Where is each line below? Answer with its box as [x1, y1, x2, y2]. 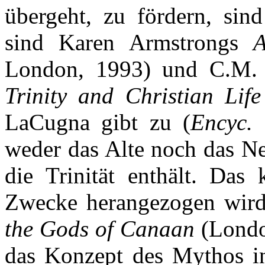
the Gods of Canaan [5, 215, 195, 241]
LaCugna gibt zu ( [5, 109, 191, 135]
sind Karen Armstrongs [5, 29, 254, 55]
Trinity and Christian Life [5, 82, 261, 108]
